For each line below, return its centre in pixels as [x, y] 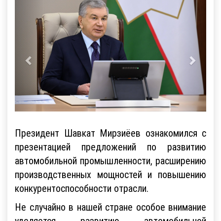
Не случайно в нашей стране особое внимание [110, 207]
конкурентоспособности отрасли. [82, 188]
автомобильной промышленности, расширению [110, 160]
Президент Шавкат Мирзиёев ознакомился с [110, 133]
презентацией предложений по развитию [110, 147]
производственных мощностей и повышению [110, 174]
